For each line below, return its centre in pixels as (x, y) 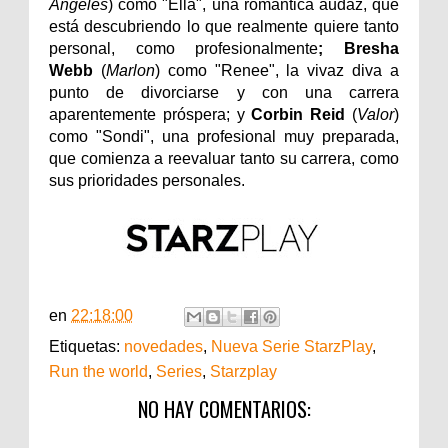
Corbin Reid (298, 114)
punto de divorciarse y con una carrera (224, 92)
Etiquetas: (86, 346)
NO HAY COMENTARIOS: (224, 408)
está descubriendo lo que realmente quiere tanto (224, 26)
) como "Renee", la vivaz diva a (277, 70)
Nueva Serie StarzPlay (291, 346)
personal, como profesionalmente (184, 48)
